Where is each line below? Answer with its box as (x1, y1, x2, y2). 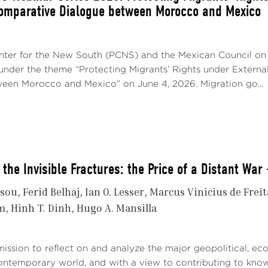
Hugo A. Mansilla (77, 201, 157, 214)
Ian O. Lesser (85, 185, 144, 198)
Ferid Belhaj (23, 185, 80, 198)
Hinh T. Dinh (11, 201, 71, 214)
